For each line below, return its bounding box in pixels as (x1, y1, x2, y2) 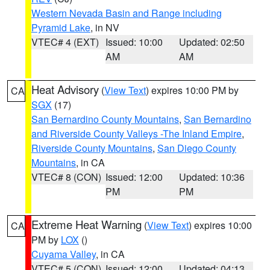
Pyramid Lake (31, 20, 90, 34)
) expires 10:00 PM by (146, 83, 239, 97)
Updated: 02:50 (179, 35, 245, 49)
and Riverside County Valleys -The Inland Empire (31, 127, 242, 140)
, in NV (90, 20, 119, 34)
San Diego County (157, 141, 236, 155)
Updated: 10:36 (179, 170, 245, 184)
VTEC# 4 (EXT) (31, 35, 99, 49)
